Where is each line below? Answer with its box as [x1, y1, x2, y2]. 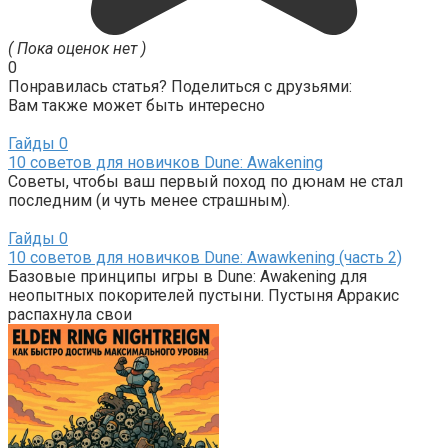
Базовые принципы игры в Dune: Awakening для [8, 267, 367, 287]
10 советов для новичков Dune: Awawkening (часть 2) [8, 248, 402, 268]
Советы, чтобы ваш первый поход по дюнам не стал [8, 172, 403, 192]
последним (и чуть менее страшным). [8, 191, 290, 211]
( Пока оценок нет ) [8, 39, 146, 59]
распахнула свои [8, 305, 132, 325]
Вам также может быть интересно [8, 96, 265, 116]
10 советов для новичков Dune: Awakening [8, 153, 323, 173]
